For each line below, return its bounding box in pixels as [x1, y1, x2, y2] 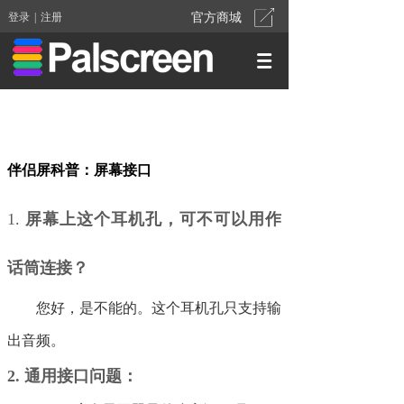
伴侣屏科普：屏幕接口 [7, 162, 151, 178]
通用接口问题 [24, 367, 122, 385]
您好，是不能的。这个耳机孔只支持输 [36, 300, 281, 316]
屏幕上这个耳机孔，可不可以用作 [25, 210, 281, 228]
